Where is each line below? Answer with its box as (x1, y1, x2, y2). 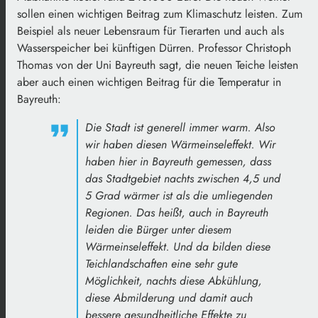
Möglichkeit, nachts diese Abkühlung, (85, 272, 262, 289)
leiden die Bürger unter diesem (85, 221, 231, 238)
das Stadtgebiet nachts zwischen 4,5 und (85, 170, 280, 187)
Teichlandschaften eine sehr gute (85, 255, 238, 272)
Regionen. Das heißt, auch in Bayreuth (85, 204, 268, 221)
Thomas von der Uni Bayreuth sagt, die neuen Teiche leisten (17, 56, 298, 73)
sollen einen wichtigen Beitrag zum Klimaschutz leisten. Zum (17, 5, 302, 22)
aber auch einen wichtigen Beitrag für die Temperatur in (17, 73, 281, 90)
